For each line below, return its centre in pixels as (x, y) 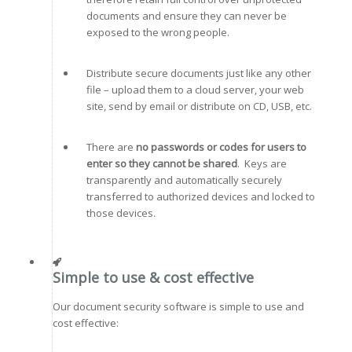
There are (111, 147)
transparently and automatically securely (184, 180)
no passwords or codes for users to (221, 147)
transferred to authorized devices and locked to (200, 196)
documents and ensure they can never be (186, 15)
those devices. (121, 213)
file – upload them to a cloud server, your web (195, 89)
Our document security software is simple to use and (178, 306)
